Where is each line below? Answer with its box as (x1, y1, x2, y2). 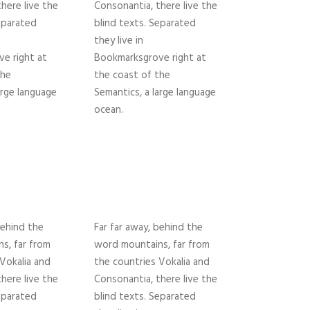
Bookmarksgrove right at (94, 50, 206, 67)
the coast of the (94, 67, 170, 84)
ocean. (94, 102, 123, 119)
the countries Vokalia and (94, 254, 210, 271)
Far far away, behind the (94, 219, 203, 237)
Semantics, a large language (94, 84, 216, 102)
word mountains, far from (94, 237, 210, 254)
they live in (94, 33, 143, 50)
